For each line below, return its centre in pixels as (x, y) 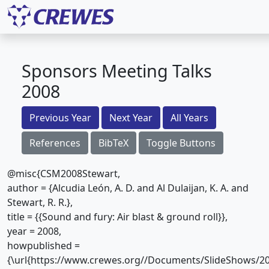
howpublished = (44, 246)
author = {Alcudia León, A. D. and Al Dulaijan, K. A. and (128, 188)
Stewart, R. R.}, (40, 202)
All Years (189, 118)
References (55, 143)
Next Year (131, 118)
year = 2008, (34, 231)
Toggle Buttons (181, 143)
